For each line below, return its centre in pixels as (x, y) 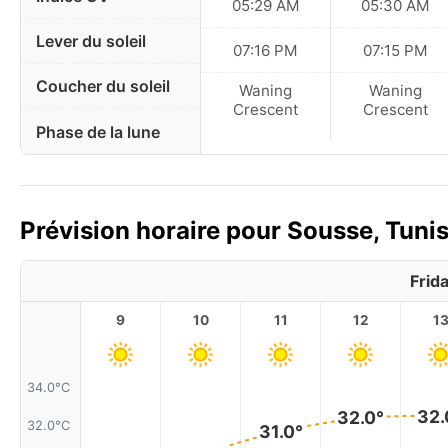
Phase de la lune (98, 131)
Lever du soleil (91, 41)
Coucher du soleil (103, 86)
